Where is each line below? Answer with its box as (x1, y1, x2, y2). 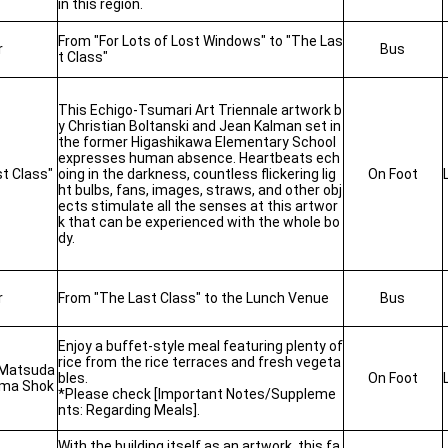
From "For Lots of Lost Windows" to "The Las (57, 33, 343, 49)
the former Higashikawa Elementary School (57, 134, 336, 150)
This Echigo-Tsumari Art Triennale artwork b (57, 102, 342, 118)
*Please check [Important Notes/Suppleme (57, 386, 336, 402)
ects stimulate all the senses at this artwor (57, 198, 338, 214)
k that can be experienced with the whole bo (57, 214, 340, 230)
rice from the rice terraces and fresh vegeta (57, 354, 341, 370)
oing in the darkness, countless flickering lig (57, 166, 336, 182)
